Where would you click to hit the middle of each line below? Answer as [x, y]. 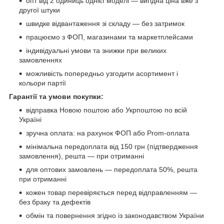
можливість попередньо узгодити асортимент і [102, 73]
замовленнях [40, 60]
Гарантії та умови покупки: [56, 96]
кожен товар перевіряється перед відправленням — [111, 192]
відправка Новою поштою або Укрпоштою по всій [106, 110]
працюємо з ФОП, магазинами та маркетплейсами [109, 37]
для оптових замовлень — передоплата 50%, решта [112, 169]
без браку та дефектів [55, 202]
